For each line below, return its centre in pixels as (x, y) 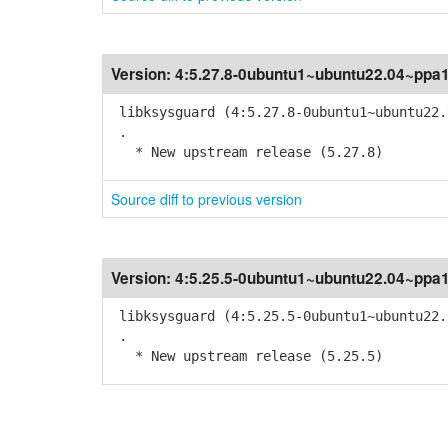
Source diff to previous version (206, 199)
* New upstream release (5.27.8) (247, 152)
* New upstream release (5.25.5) (247, 356)
